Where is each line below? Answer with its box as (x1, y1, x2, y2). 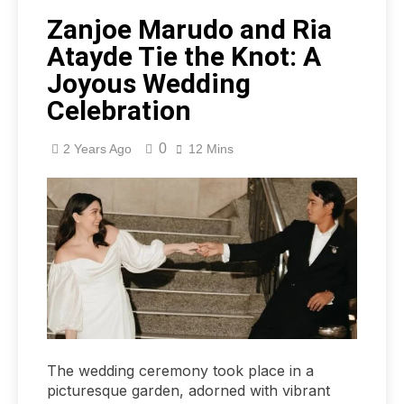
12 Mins (188, 142, 234, 157)
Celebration (47, 95, 191, 127)
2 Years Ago (63, 142, 132, 157)
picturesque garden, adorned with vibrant (47, 381, 330, 399)
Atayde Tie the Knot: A (47, 41, 321, 73)
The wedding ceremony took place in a (47, 361, 314, 380)
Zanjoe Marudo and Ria (47, 14, 332, 46)
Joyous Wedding (47, 68, 251, 100)
